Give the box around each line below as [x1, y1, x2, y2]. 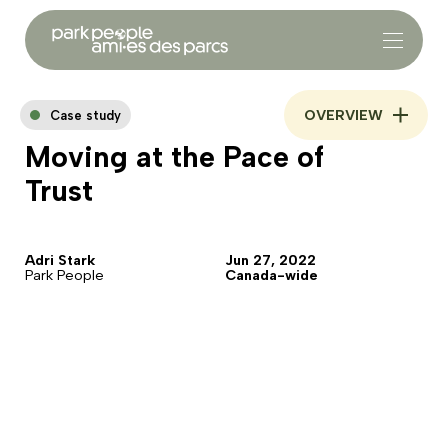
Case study [50, 107, 121, 123]
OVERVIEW [304, 105, 383, 124]
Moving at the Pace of [25, 140, 324, 174]
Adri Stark [25, 251, 95, 269]
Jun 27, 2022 [225, 251, 316, 269]
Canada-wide [225, 266, 318, 284]
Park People [25, 266, 104, 284]
